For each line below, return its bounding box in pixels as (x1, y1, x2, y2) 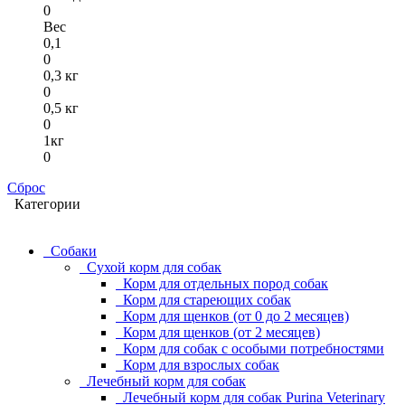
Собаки (51, 243, 97, 259)
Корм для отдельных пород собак (123, 276, 328, 291)
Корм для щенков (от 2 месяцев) (123, 325, 320, 340)
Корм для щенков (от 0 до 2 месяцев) (123, 308, 349, 324)
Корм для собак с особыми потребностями (123, 341, 384, 356)
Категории (7, 196, 80, 212)
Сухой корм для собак (87, 259, 221, 275)
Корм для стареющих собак (123, 292, 291, 307)
